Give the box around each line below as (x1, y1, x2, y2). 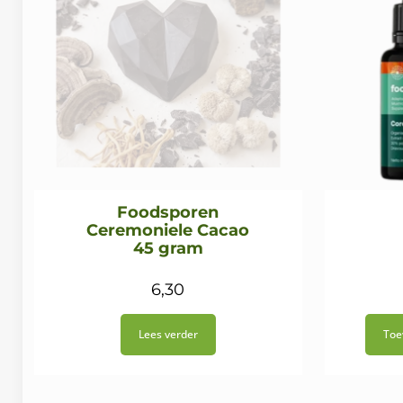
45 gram (132, 238, 203, 259)
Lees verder (138, 327, 198, 343)
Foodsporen (117, 202, 219, 223)
